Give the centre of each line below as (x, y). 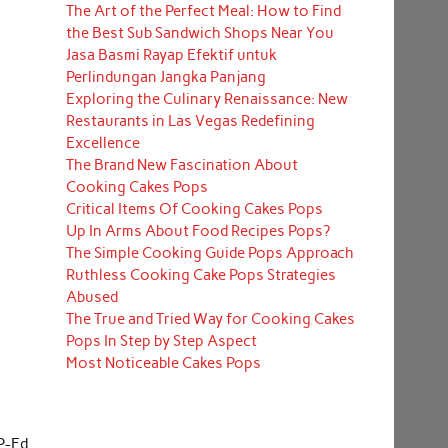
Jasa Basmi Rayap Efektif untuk (171, 55)
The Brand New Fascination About (181, 165)
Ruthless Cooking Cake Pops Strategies (200, 275)
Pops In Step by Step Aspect (161, 341)
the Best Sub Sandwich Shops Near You (199, 33)
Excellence (102, 143)
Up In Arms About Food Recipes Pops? (197, 231)
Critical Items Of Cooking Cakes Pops (194, 209)
